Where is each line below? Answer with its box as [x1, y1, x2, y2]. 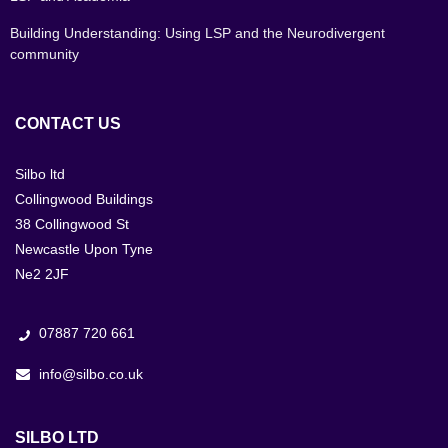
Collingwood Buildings [15, 191, 153, 208]
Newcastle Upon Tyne [15, 241, 153, 258]
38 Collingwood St [15, 216, 129, 233]
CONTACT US [15, 115, 121, 133]
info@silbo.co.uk [35, 366, 143, 383]
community [10, 46, 79, 63]
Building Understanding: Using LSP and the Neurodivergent [10, 25, 385, 42]
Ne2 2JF [15, 266, 69, 283]
